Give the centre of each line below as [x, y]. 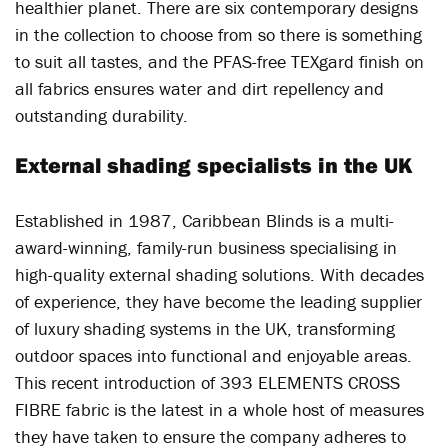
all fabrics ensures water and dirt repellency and [199, 88]
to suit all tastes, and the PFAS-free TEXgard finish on [219, 61]
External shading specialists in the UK [213, 165]
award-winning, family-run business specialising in [206, 247]
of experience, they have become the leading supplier [218, 301]
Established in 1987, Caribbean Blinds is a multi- [204, 220]
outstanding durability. [101, 115]
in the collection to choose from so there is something [218, 34]
